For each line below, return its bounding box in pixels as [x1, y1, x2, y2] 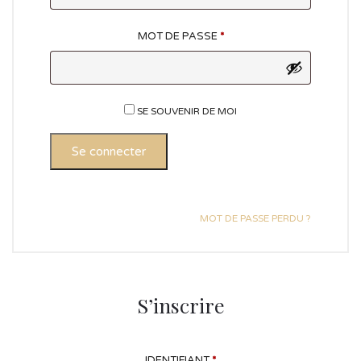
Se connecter [72, 144, 146, 159]
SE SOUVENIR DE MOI [137, 106, 237, 117]
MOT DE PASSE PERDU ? [200, 213, 311, 224]
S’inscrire [136, 292, 225, 318]
